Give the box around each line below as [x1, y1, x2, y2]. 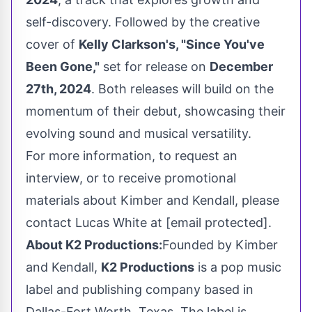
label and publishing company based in [26, 282, 253, 297]
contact [26, 215, 75, 231]
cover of [26, 37, 79, 52]
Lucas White [75, 215, 147, 231]
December [210, 59, 273, 75]
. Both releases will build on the [91, 81, 274, 97]
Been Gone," [26, 59, 100, 75]
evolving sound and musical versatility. [26, 126, 251, 141]
